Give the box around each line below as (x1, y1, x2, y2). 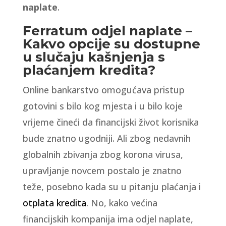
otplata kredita (22, 197, 86, 209)
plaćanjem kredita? (22, 62, 155, 78)
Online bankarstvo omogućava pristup (22, 84, 185, 96)
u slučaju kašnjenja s (22, 49, 165, 65)
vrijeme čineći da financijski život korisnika (22, 116, 199, 128)
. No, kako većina (86, 197, 157, 209)
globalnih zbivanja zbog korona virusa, (22, 148, 183, 160)
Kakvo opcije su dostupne (22, 36, 200, 52)
